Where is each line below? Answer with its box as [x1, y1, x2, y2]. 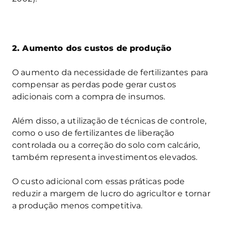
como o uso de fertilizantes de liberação [12, 128, 175, 138]
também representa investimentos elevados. [12, 152, 198, 162]
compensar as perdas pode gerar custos [12, 79, 176, 89]
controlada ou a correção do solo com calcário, [12, 140, 200, 150]
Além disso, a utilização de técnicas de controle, [12, 116, 206, 126]
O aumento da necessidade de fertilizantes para [12, 67, 208, 77]
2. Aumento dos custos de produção [12, 43, 172, 53]
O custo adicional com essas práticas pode [12, 176, 185, 186]
